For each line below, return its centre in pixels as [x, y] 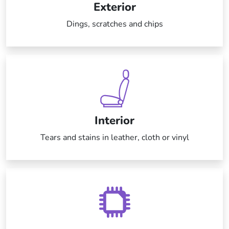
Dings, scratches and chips [114, 24]
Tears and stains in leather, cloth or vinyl [114, 138]
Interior [114, 121]
